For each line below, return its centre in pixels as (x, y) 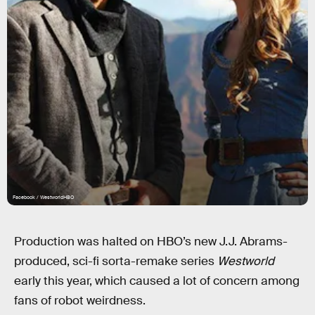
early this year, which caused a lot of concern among (157, 281)
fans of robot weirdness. (80, 301)
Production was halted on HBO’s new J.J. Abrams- (151, 242)
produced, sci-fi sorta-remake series (116, 261)
